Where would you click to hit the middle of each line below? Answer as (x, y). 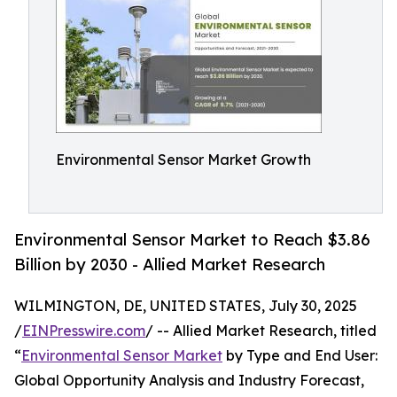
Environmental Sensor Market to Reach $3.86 (192, 240)
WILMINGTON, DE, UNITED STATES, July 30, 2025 (186, 306)
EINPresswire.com (84, 331)
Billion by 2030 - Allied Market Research (170, 265)
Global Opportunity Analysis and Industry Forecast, (189, 381)
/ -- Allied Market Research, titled (261, 331)
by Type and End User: (300, 356)
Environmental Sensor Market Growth (183, 160)
